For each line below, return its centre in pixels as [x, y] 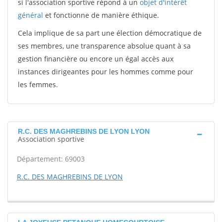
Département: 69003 [51, 159]
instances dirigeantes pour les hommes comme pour [106, 72]
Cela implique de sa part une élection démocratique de [110, 33]
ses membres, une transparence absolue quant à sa [104, 46]
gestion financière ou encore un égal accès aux [96, 59]
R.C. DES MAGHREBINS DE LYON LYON [84, 131]
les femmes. [38, 84]
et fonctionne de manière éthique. [101, 15]
